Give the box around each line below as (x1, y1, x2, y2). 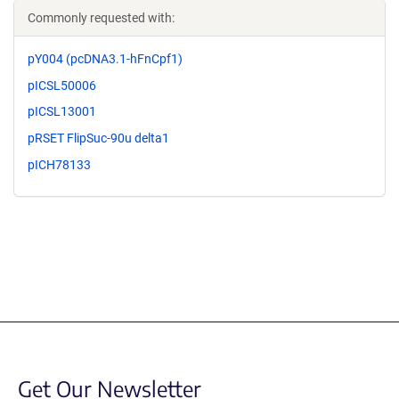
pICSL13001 (28, 104, 96, 119)
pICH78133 (28, 157, 91, 172)
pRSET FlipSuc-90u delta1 (28, 131, 169, 146)
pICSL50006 (28, 77, 96, 93)
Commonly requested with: (28, 10, 175, 25)
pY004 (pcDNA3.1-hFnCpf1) (28, 51, 183, 66)
